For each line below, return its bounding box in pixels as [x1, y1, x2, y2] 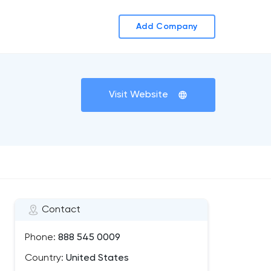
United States [64, 253, 129, 263]
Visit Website [109, 90, 168, 100]
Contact [42, 205, 80, 215]
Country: [25, 253, 64, 263]
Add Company [135, 22, 198, 31]
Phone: [25, 233, 56, 243]
